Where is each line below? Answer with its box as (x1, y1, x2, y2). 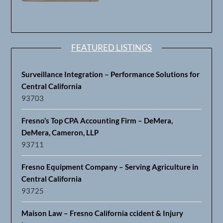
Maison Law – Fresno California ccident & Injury (21, 208, 184, 218)
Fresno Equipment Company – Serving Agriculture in (21, 162, 199, 171)
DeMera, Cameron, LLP (21, 127, 99, 137)
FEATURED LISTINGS (71, 42, 152, 53)
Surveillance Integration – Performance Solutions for (21, 69, 200, 79)
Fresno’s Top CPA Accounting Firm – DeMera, (21, 115, 173, 125)
